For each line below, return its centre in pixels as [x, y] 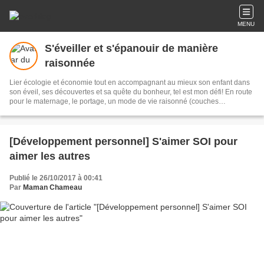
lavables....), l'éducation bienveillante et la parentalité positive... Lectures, [126, 111]
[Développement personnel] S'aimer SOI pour [123, 141]
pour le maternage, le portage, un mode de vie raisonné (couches [114, 101]
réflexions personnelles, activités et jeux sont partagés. [97, 120]
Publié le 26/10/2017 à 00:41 [56, 178]
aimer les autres [50, 156]
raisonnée [70, 63]
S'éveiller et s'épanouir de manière [131, 48]
